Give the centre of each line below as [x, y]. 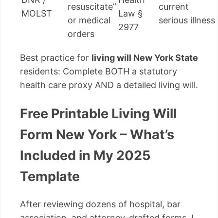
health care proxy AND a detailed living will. [109, 85]
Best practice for [56, 58]
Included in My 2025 [85, 155]
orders [81, 34]
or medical [89, 20]
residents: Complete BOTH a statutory [99, 72]
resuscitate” [92, 7]
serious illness [187, 20]
